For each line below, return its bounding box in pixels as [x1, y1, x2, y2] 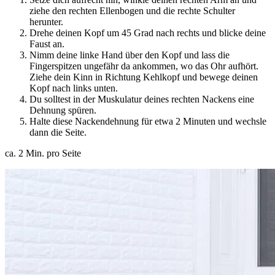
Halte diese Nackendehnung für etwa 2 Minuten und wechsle [29, 115, 266, 126]
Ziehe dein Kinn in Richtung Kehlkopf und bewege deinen [29, 71, 258, 82]
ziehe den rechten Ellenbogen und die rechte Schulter [29, 5, 235, 16]
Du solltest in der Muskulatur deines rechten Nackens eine [29, 93, 254, 104]
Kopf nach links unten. [29, 82, 118, 93]
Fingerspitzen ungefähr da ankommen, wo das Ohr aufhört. [29, 60, 258, 71]
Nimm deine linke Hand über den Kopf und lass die [29, 49, 230, 60]
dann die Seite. [29, 126, 87, 137]
